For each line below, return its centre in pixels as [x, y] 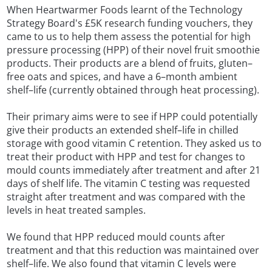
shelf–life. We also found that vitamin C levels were [122, 264]
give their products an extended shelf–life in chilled [123, 130]
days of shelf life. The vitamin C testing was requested [129, 184]
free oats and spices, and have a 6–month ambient [122, 77]
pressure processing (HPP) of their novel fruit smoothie [134, 50]
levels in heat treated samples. [76, 210]
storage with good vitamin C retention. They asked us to [134, 144]
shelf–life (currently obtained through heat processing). [133, 90]
